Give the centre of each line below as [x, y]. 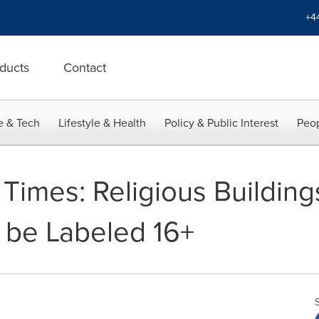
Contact [85, 68]
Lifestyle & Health [102, 123]
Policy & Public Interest [221, 123]
